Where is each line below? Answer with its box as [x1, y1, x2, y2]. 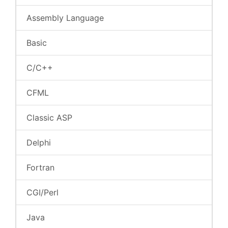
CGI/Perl [26, 187, 59, 197]
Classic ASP [26, 112, 72, 123]
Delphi [26, 137, 51, 148]
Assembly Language [26, 13, 104, 23]
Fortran [26, 162, 54, 173]
